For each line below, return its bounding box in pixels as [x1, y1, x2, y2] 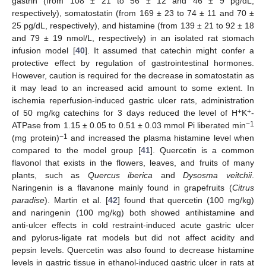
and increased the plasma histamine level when [67, 133, 254, 143]
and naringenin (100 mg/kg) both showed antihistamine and [12, 208, 254, 218]
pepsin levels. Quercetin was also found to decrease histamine [12, 245, 254, 255]
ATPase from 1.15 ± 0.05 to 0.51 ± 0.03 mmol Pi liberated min [12, 121, 246, 131]
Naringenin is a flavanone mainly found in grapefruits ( [12, 183, 232, 193]
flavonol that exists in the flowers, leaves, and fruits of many [12, 158, 254, 168]
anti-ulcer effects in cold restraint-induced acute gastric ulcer [12, 220, 254, 230]
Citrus [232, 183, 254, 193]
